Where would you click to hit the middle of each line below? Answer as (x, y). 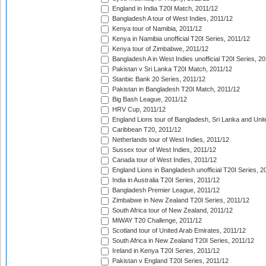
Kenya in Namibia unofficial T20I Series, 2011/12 (180, 39)
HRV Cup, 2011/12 (138, 110)
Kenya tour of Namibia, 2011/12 (156, 29)
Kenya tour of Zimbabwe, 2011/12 (159, 49)
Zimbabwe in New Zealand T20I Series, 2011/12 (180, 200)
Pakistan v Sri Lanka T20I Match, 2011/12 (171, 69)
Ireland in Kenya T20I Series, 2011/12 (165, 251)
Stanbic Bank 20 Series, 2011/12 (158, 79)
